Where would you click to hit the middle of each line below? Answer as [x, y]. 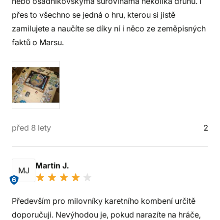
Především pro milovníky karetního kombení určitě [104, 201]
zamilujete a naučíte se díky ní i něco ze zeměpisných [109, 28]
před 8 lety [31, 128]
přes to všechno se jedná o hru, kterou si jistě [94, 15]
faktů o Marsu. [38, 42]
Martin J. [53, 165]
